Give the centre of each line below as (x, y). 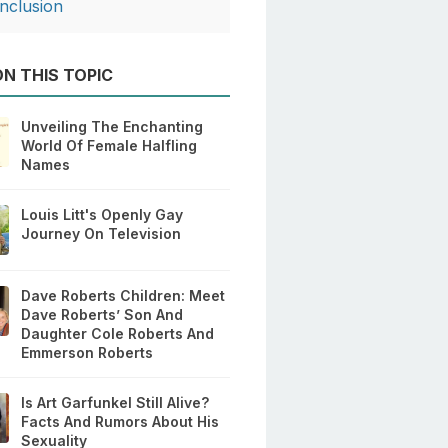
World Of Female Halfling (109, 146)
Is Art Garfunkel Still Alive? (115, 403)
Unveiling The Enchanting (112, 127)
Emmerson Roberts (87, 353)
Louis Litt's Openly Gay (102, 215)
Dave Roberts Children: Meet (123, 296)
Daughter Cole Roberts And (118, 334)
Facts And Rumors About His (120, 422)
